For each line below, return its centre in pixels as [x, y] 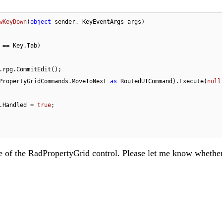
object [41, 22]
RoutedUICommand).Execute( [162, 82]
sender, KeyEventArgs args [96, 22]
